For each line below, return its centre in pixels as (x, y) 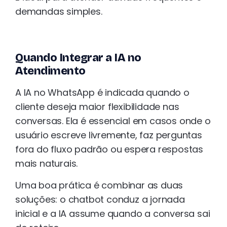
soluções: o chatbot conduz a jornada (100, 199)
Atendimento (50, 71)
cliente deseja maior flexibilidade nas (97, 107)
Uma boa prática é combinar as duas (99, 185)
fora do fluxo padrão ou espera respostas (109, 149)
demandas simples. (59, 12)
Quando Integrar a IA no (78, 58)
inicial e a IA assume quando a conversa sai (113, 213)
